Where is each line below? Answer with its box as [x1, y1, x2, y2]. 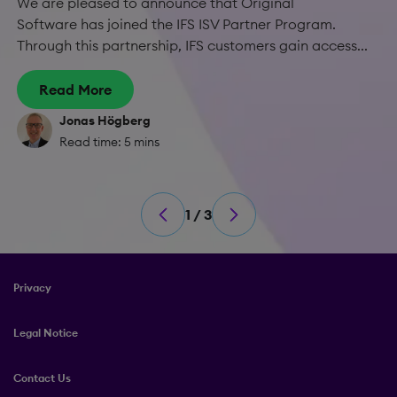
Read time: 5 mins [59, 134, 160, 150]
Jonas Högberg [59, 113, 151, 128]
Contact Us [13, 371, 71, 385]
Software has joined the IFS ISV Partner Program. [17, 15, 336, 33]
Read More [39, 81, 112, 98]
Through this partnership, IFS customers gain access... [17, 36, 368, 54]
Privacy [13, 281, 51, 294]
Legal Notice [13, 326, 78, 339]
